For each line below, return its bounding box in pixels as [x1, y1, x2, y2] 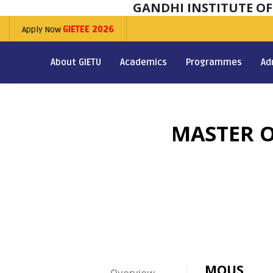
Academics [119, 57, 167, 68]
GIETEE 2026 [63, 24, 114, 35]
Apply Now [22, 24, 63, 35]
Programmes [185, 57, 242, 68]
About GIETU [50, 57, 101, 68]
